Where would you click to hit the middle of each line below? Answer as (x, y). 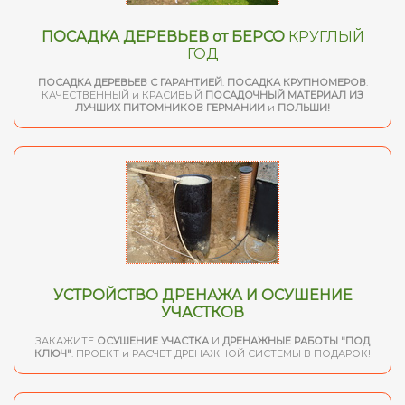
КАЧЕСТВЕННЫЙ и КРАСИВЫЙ (123, 95)
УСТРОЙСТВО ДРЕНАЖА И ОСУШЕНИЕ (202, 296)
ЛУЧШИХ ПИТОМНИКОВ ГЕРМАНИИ (170, 108)
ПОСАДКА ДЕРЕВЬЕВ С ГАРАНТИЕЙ (130, 83)
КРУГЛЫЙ (324, 37)
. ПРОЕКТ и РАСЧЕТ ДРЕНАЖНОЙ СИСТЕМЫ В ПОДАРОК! (221, 354)
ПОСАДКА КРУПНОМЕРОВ (296, 83)
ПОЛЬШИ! (304, 108)
